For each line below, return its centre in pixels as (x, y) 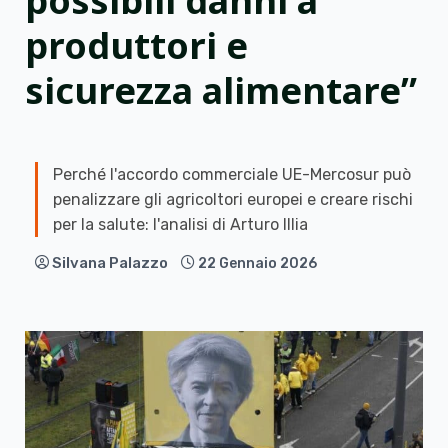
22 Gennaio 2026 (257, 263)
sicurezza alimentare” (221, 90)
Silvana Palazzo (110, 263)
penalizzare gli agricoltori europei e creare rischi (233, 199)
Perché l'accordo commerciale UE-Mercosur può (232, 174)
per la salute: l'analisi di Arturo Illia (180, 224)
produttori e (136, 45)
